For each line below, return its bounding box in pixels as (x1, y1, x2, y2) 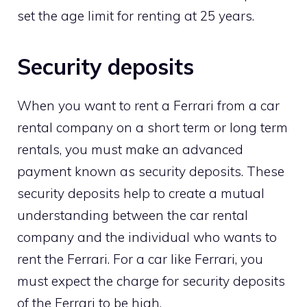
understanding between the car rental (17, 206, 248, 223)
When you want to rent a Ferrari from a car (17, 97, 280, 114)
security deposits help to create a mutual (17, 184, 265, 201)
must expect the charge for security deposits (17, 272, 285, 289)
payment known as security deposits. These (17, 162, 284, 180)
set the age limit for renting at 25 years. (17, 7, 254, 24)
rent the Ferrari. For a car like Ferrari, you (17, 250, 263, 267)
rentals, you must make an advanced (17, 140, 243, 158)
